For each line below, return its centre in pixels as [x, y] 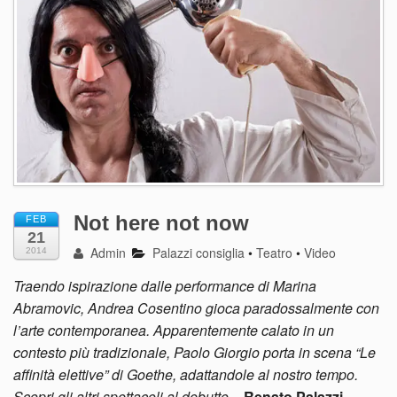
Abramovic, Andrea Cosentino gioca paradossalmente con [196, 307]
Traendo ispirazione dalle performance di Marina [165, 285]
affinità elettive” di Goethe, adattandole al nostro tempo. [186, 374]
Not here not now [161, 222]
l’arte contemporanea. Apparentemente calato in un [174, 330]
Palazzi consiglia [199, 252]
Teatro [275, 252]
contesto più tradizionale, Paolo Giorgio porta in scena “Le [195, 352]
